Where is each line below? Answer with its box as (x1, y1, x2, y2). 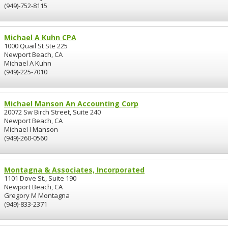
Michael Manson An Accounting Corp (4, 99, 138, 108)
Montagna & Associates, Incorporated (4, 165, 145, 175)
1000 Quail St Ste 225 (4, 41, 68, 50)
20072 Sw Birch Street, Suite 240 (4, 107, 101, 117)
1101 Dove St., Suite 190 (4, 174, 76, 183)
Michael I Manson (4, 125, 58, 134)
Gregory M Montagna (4, 191, 70, 200)
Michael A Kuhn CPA (4, 33, 76, 42)
